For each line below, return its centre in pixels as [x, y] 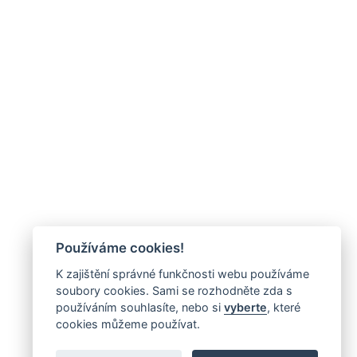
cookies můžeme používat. [127, 324]
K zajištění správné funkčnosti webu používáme [182, 274]
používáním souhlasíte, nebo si [139, 307]
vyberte [245, 307]
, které [283, 307]
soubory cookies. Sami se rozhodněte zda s [174, 290]
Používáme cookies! [120, 248]
